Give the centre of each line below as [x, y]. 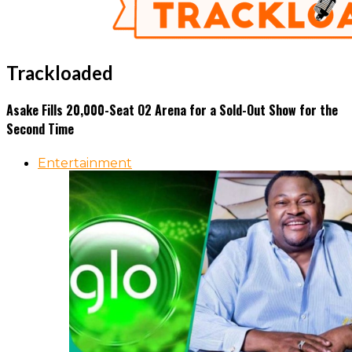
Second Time [40, 129]
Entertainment [85, 163]
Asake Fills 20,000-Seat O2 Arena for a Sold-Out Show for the [172, 110]
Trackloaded [60, 72]
